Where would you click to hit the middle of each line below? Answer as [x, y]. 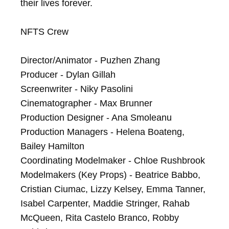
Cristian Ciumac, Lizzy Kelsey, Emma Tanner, [113, 189]
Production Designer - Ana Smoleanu [96, 118]
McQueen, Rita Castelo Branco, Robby [100, 218]
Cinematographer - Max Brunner [86, 103]
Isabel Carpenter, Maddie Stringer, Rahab [105, 203]
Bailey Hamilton [52, 146]
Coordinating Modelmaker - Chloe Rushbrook [113, 161]
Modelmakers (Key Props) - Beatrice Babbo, [110, 175]
